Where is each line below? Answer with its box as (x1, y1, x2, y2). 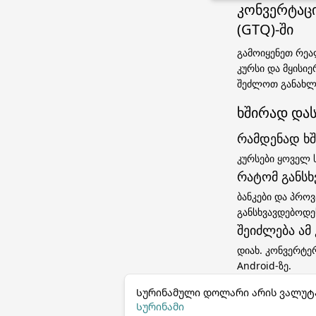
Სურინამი (136, 300, 184, 313)
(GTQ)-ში (237, 20, 293, 39)
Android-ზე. (237, 259, 291, 272)
